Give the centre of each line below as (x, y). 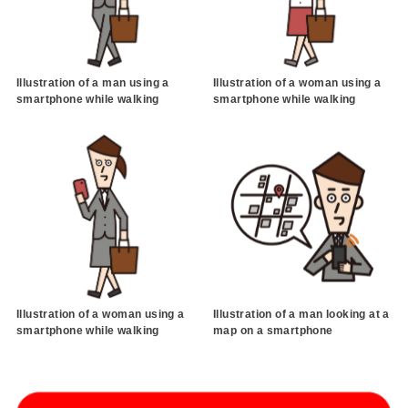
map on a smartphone (273, 330)
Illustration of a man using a (92, 83)
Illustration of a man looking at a (301, 314)
